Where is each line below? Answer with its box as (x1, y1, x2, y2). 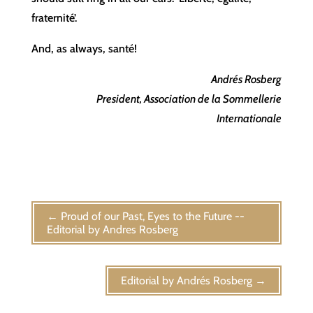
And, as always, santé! (31, 41, 137, 55)
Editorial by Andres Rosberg (46, 222, 178, 236)
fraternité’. (31, 10, 77, 24)
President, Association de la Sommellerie (96, 92, 282, 105)
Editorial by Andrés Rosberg (121, 273, 253, 287)
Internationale (217, 111, 282, 125)
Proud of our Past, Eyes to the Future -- (60, 209, 245, 223)
